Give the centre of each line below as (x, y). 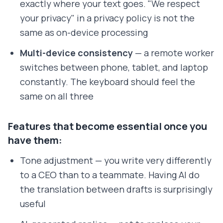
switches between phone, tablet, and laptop (114, 67)
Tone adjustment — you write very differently (116, 161)
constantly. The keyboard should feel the (108, 82)
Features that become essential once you (108, 126)
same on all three (57, 96)
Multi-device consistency (76, 53)
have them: (35, 140)
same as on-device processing (84, 33)
